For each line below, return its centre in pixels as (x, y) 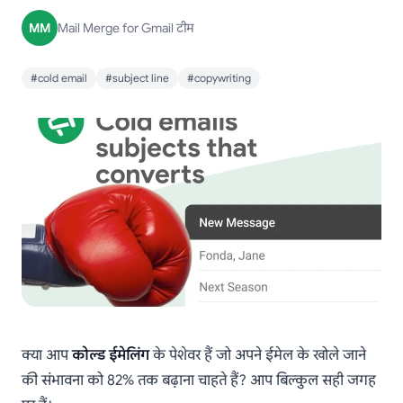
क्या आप (47, 355)
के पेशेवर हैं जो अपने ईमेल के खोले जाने (258, 355)
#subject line (137, 78)
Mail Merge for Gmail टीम (125, 28)
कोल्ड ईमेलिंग (111, 355)
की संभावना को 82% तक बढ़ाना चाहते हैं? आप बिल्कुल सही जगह (199, 380)
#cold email (59, 78)
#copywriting (219, 78)
